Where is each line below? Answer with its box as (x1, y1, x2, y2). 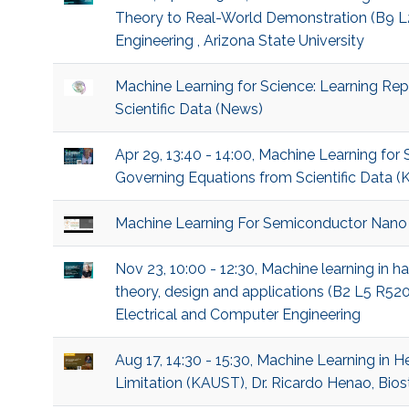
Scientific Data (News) (114, 100, 263, 119)
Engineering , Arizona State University (114, 32, 364, 50)
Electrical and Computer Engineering (114, 306, 361, 324)
